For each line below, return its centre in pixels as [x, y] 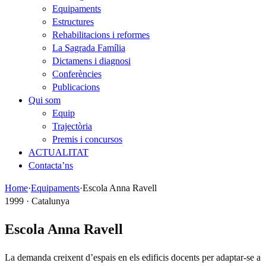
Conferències [77, 74]
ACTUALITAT [58, 152]
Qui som [45, 100]
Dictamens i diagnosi [91, 61]
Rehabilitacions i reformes [101, 35]
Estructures [73, 22]
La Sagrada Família [89, 48]
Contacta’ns [51, 165]
